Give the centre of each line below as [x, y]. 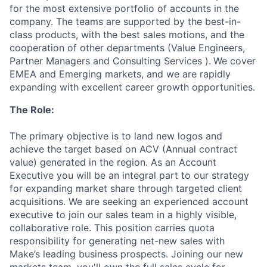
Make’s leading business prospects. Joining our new [126, 254]
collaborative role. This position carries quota [112, 228]
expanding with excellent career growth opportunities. [132, 87]
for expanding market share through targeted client [126, 188]
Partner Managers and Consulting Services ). [110, 61]
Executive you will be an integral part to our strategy [129, 175]
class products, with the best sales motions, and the [127, 35]
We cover [235, 61]
